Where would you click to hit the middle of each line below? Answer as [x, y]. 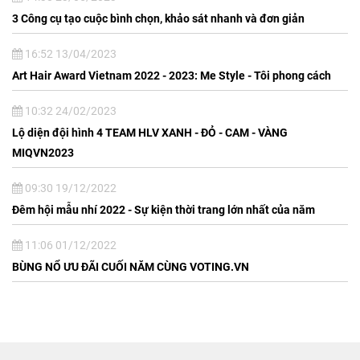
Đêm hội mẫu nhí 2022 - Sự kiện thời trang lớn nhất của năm [164, 209]
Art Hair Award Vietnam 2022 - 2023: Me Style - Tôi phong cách [172, 75]
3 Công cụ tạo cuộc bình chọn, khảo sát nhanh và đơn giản [158, 18]
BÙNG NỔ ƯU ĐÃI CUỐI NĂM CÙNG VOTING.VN [131, 266]
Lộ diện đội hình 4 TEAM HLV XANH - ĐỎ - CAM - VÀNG [150, 132]
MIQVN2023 [43, 152]
